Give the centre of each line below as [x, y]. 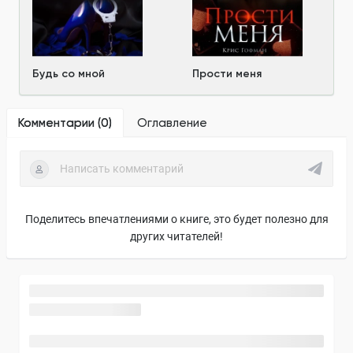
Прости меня [227, 74]
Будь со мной [69, 74]
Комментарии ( [59, 123]
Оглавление [172, 123]
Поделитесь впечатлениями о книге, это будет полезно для [176, 219]
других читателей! [176, 237]
